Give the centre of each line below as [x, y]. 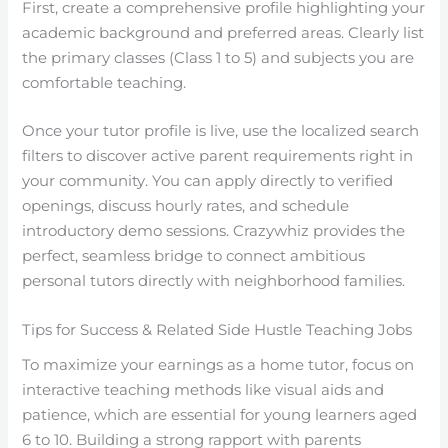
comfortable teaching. [104, 83]
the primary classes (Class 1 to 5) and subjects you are [218, 58]
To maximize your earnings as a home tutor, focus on [218, 364]
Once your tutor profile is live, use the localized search [221, 131]
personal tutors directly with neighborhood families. [214, 281]
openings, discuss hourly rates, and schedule [186, 206]
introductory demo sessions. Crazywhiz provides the [214, 231]
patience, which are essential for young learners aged [220, 414]
